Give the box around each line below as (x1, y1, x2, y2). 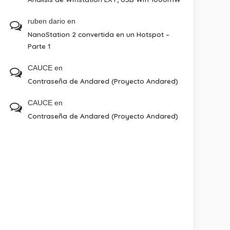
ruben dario (28, 17, 66, 25)
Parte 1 (28, 42, 51, 50)
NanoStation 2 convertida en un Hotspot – (28, 30, 170, 39)
